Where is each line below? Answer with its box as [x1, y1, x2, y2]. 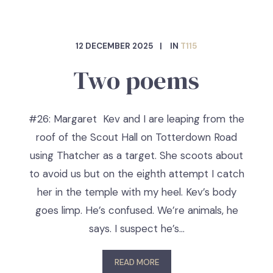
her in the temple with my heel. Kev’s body [37, 185, 236, 199]
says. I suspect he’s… [88, 222, 185, 235]
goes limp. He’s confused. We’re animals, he [35, 204, 238, 217]
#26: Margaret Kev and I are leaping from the [29, 112, 244, 126]
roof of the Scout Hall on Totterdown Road [36, 130, 237, 144]
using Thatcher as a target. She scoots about [30, 149, 243, 162]
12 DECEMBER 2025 [76, 41, 154, 51]
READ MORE [114, 257, 159, 268]
